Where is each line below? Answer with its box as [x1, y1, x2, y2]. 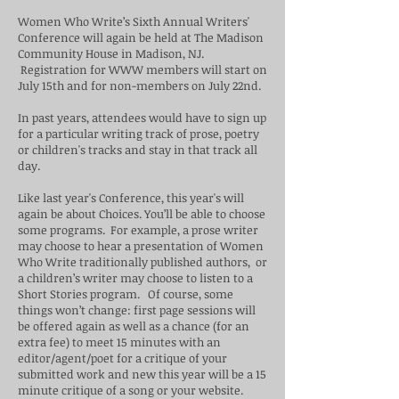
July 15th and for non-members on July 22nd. [18, 77, 261, 94]
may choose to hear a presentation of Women [18, 238, 264, 254]
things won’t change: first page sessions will [18, 302, 256, 318]
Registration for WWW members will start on [18, 61, 267, 77]
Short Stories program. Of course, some [18, 286, 233, 302]
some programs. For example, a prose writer [18, 222, 258, 238]
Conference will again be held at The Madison [18, 29, 264, 45]
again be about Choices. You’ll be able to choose [18, 206, 265, 222]
